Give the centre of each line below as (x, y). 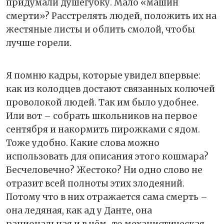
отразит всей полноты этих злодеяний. (95, 183)
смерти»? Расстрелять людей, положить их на (111, 16)
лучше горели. (40, 43)
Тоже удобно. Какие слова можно (83, 143)
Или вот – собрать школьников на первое (102, 116)
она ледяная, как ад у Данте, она (79, 210)
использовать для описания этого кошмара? (107, 156)
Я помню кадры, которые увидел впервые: (103, 75)
